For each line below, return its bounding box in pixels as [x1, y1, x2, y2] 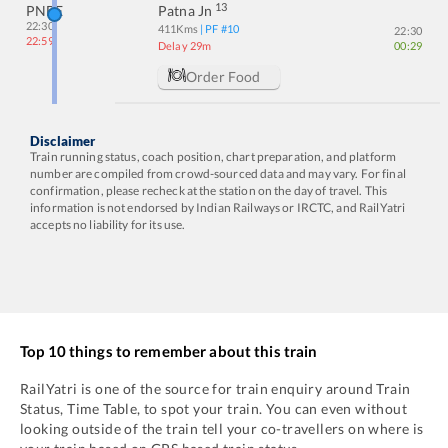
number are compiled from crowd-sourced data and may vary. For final [30, 166, 406, 181]
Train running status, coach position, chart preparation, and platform [30, 149, 397, 164]
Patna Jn [158, 2, 213, 19]
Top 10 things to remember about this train [20, 342, 318, 360]
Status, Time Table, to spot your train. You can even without [20, 400, 407, 417]
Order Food [186, 68, 261, 85]
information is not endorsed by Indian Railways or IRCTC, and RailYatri [30, 200, 406, 215]
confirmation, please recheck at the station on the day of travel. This [30, 183, 388, 198]
